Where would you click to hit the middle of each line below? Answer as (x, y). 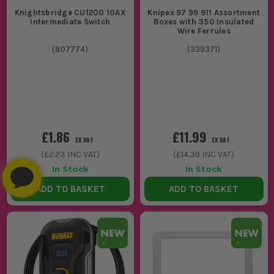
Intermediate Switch (70, 21)
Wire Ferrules (204, 31)
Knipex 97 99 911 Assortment (204, 12)
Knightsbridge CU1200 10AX (70, 12)
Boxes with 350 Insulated (204, 21)
